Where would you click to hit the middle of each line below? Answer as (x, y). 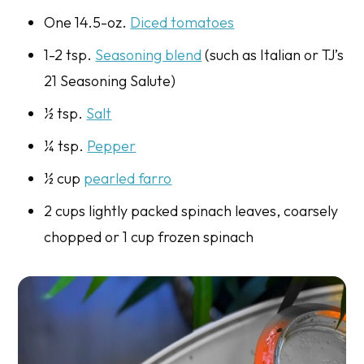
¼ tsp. (66, 145)
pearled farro (128, 178)
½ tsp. (65, 113)
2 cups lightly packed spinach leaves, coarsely (191, 210)
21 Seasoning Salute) (110, 80)
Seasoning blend (149, 54)
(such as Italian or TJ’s (273, 54)
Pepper (112, 145)
